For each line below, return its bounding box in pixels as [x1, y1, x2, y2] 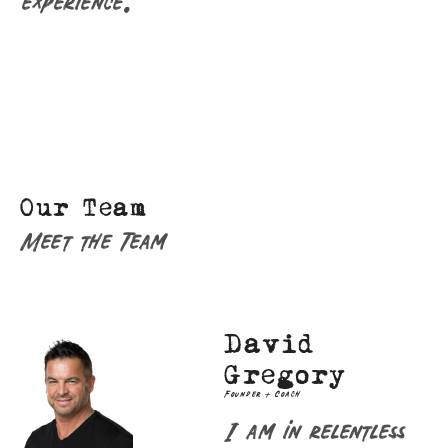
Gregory [224, 361, 347, 391]
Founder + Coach [224, 388, 305, 399]
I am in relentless [224, 415, 405, 443]
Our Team [20, 194, 147, 221]
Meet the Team [20, 225, 168, 253]
